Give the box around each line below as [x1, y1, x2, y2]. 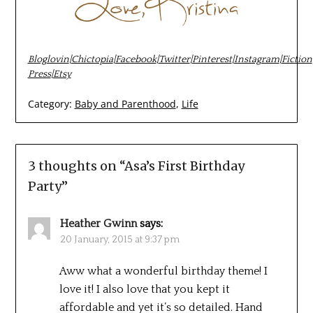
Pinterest [191, 54, 232, 66]
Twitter [158, 54, 190, 66]
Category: [27, 97, 72, 111]
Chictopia [71, 54, 113, 66]
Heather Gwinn [59, 217, 137, 231]
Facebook [115, 54, 156, 66]
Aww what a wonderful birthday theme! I [59, 265, 268, 278]
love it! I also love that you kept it [59, 283, 230, 296]
